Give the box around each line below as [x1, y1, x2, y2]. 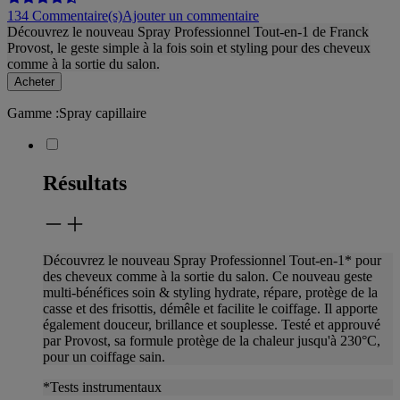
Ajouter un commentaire [122, 7, 259, 23]
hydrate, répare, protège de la [214, 284, 378, 300]
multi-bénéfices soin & [43, 284, 173, 300]
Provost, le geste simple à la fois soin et [7, 39, 230, 55]
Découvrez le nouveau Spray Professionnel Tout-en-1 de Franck [7, 23, 369, 39]
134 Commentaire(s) [7, 7, 122, 23]
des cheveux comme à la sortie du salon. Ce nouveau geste [43, 268, 372, 284]
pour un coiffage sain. [43, 348, 165, 364]
